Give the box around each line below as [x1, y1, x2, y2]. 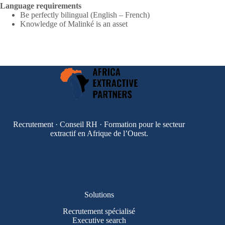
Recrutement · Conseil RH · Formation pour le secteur [13, 120, 185, 129]
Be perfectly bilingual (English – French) [20, 10, 150, 19]
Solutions [84, 190, 114, 199]
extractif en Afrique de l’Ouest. [50, 129, 148, 138]
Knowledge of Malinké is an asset [20, 19, 128, 28]
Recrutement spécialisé [63, 207, 136, 216]
